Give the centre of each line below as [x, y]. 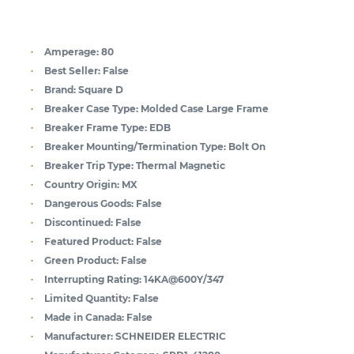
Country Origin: [82, 184]
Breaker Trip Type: [89, 165]
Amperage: [72, 51]
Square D [101, 89]
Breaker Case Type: [91, 108]
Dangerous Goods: [89, 203]
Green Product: [81, 260]
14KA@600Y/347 [184, 279]
